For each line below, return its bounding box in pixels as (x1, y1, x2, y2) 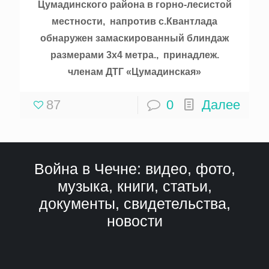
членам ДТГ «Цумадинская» (68, 67, 201, 77)
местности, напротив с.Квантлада (52, 16, 217, 26)
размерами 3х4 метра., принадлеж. (50, 50, 219, 60)
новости (106, 213, 163, 229)
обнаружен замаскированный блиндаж (40, 33, 229, 43)
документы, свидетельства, (38, 195, 231, 212)
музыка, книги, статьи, (57, 178, 212, 195)
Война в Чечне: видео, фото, (34, 160, 235, 177)
